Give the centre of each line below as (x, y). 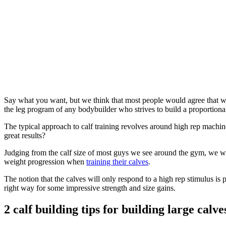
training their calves (117, 161)
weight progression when (45, 161)
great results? (25, 135)
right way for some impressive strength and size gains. (90, 188)
